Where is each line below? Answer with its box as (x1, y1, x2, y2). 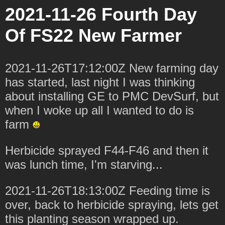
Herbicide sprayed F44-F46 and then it (5, 143, 208, 157)
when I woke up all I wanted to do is (5, 103, 194, 117)
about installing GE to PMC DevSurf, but (5, 89, 219, 103)
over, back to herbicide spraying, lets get (5, 197, 218, 211)
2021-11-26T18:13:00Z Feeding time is (5, 183, 210, 197)
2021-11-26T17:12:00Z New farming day (5, 61, 218, 75)
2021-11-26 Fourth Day (5, 4, 197, 25)
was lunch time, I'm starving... (5, 157, 163, 171)
